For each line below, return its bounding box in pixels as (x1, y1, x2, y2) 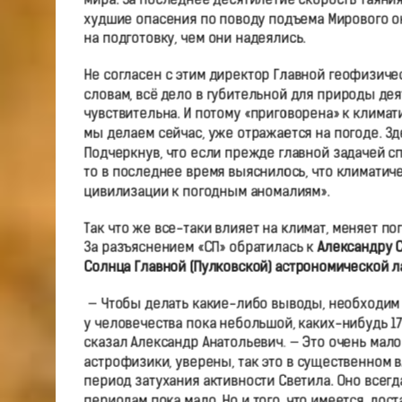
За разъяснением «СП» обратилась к (83, 241, 318, 256)
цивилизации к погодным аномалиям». (83, 185, 329, 200)
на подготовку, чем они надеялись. (83, 31, 306, 47)
